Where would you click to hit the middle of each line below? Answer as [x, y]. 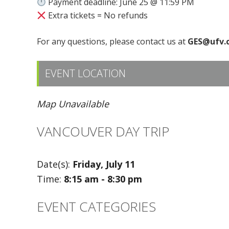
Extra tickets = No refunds [97, 15]
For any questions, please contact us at [111, 41]
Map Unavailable [73, 104]
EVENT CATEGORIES [96, 207]
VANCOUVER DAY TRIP [103, 131]
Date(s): [55, 164]
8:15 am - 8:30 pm [103, 179]
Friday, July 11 [104, 164]
